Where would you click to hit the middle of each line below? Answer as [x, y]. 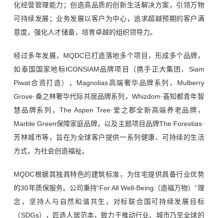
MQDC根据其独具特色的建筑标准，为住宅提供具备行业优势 [109, 174]
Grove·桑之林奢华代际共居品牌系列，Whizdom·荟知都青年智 [109, 97]
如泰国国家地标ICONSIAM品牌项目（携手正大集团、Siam [109, 69]
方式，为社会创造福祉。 [51, 151]
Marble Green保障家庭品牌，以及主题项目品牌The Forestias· [109, 124]
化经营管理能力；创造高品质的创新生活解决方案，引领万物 [109, 5]
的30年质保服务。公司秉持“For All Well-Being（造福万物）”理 [109, 188]
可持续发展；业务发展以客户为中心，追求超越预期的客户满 [109, 19]
